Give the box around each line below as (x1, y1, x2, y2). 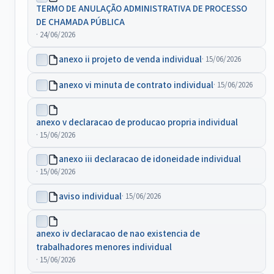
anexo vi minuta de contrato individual (59, 78, 214, 92)
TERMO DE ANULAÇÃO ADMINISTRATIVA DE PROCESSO (35, 2, 247, 16)
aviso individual (59, 190, 122, 203)
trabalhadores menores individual (35, 241, 172, 254)
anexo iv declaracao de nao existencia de (35, 228, 200, 241)
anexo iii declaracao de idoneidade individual (59, 153, 242, 166)
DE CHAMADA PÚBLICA (35, 16, 125, 29)
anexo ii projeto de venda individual (59, 53, 202, 66)
